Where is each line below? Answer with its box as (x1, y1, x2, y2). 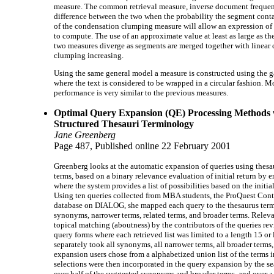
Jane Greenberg (54, 129, 116, 140)
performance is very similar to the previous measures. (54, 87, 228, 97)
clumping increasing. (54, 50, 124, 60)
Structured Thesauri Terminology (54, 118, 194, 129)
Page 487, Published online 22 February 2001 (54, 140, 231, 151)
